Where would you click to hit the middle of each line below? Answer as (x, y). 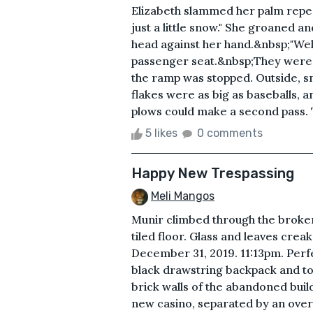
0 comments (230, 133)
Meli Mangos (183, 196)
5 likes (161, 133)
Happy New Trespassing (213, 173)
